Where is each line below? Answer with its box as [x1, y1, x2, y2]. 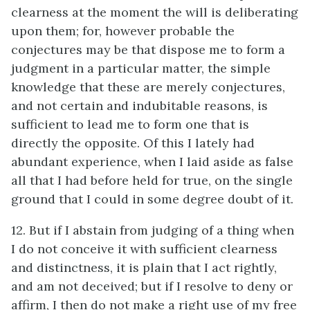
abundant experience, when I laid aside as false [11, 154, 293, 170]
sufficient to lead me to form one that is [11, 116, 249, 132]
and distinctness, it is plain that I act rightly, [11, 259, 277, 275]
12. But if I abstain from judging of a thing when [11, 222, 294, 238]
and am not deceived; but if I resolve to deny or [11, 278, 293, 294]
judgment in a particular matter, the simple [11, 60, 271, 76]
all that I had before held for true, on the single [11, 172, 293, 188]
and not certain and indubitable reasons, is [11, 98, 268, 113]
